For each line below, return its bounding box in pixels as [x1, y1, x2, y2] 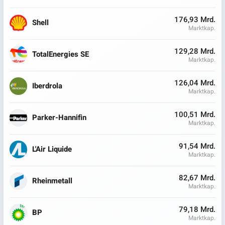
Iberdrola [32, 80, 62, 92]
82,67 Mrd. [178, 172, 215, 183]
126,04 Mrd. [174, 77, 215, 88]
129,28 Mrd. [174, 45, 215, 57]
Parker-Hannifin [32, 112, 86, 124]
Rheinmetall [32, 175, 72, 187]
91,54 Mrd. [178, 140, 215, 152]
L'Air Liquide [32, 144, 72, 155]
